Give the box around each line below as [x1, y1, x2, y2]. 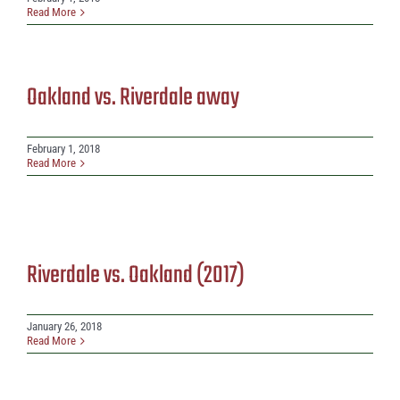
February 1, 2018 [27, 142, 100, 155]
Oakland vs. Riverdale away [27, 79, 239, 117]
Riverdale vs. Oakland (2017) [27, 257, 245, 295]
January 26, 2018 [27, 320, 102, 333]
